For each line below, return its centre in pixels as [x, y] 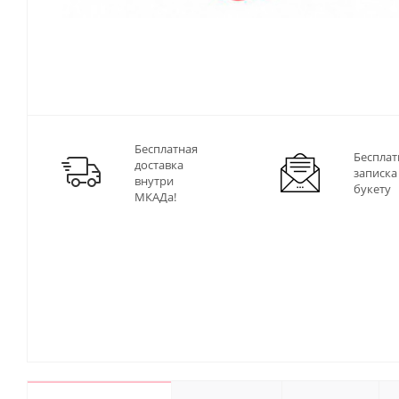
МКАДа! [155, 197]
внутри [154, 181]
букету [372, 189]
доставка [159, 165]
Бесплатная [166, 149]
